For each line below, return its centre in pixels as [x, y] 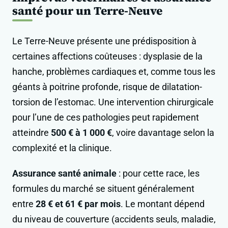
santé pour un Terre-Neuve [87, 11]
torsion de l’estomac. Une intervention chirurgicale [113, 102]
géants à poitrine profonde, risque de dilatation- [107, 87]
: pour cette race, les [158, 174]
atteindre [32, 133]
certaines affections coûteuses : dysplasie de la [107, 56]
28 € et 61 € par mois [78, 204]
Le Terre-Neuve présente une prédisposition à [104, 41]
